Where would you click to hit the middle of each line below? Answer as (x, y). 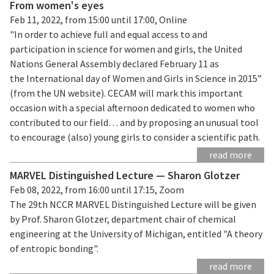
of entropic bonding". (54, 248)
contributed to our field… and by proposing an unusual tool (134, 122)
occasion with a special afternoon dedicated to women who (132, 107)
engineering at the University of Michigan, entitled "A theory (136, 233)
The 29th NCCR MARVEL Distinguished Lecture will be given (133, 204)
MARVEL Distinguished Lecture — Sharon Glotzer (125, 175)
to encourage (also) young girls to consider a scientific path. (135, 137)
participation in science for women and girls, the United (126, 49)
